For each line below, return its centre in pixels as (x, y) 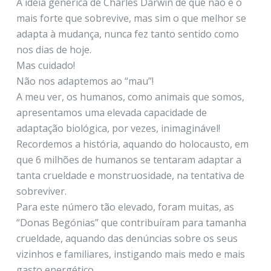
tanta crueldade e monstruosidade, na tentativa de (130, 175)
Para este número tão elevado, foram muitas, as (125, 207)
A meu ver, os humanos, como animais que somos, (130, 96)
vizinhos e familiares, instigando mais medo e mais (130, 254)
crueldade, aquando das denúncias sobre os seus (127, 238)
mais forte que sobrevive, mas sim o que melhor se (131, 18)
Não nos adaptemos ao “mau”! (85, 81)
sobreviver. (41, 191)
